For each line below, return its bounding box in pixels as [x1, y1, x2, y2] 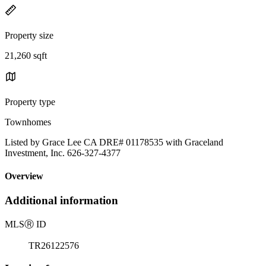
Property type [5, 96, 55, 107]
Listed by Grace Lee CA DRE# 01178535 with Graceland [5, 137, 223, 147]
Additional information [5, 194, 118, 207]
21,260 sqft [5, 50, 47, 61]
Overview [5, 171, 43, 182]
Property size [5, 30, 53, 40]
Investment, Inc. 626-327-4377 [5, 147, 121, 158]
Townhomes [5, 116, 51, 127]
